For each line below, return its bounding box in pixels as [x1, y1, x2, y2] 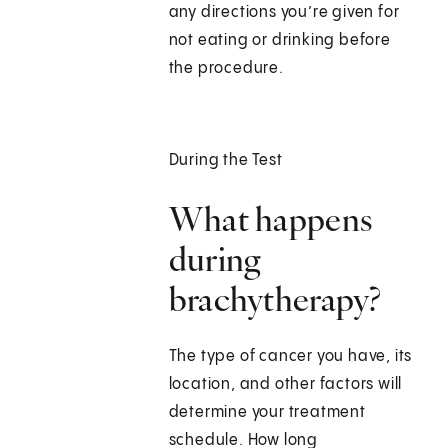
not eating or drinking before [168, 32, 391, 50]
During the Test [168, 152, 283, 170]
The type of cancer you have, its [168, 348, 413, 366]
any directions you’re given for [168, 4, 400, 22]
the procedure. [168, 60, 284, 78]
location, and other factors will [168, 376, 403, 394]
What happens [168, 198, 373, 241]
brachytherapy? [168, 278, 381, 321]
